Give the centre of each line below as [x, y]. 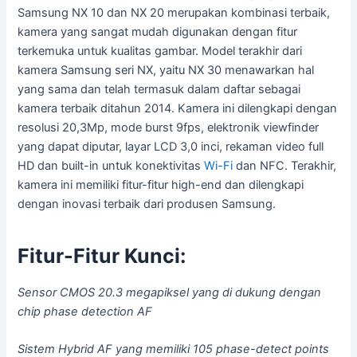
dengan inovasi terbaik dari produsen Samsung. [147, 204]
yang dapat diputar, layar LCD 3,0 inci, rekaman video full [171, 146]
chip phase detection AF [85, 311]
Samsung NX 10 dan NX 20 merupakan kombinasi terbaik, [174, 12]
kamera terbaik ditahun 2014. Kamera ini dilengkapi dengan [178, 108]
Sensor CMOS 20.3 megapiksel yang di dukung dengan [170, 292]
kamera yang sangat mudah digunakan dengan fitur [158, 31]
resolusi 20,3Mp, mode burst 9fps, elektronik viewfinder [169, 127]
